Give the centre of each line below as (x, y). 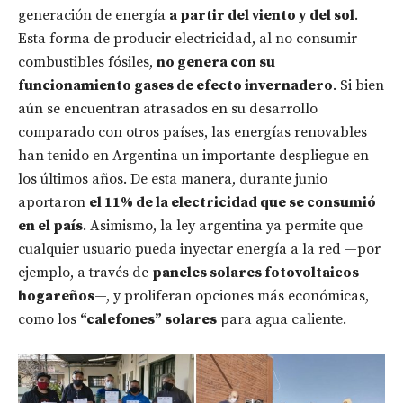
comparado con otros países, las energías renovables (193, 133)
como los (49, 320)
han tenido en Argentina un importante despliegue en (193, 156)
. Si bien (358, 86)
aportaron (54, 203)
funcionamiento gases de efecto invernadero (175, 86)
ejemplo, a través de (85, 273)
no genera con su (216, 63)
